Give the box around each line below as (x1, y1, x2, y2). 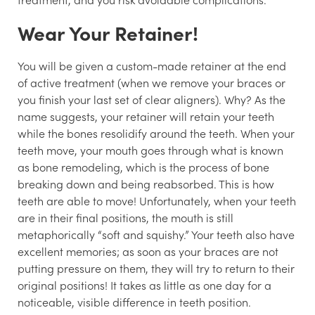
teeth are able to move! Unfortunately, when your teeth (18, 193, 296, 209)
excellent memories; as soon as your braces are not (18, 243, 278, 259)
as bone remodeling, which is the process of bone (18, 159, 269, 175)
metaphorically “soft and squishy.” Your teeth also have (18, 226, 295, 243)
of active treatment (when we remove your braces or (18, 75, 285, 91)
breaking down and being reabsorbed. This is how (18, 176, 274, 192)
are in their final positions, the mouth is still (18, 210, 233, 226)
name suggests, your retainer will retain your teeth (18, 108, 274, 124)
